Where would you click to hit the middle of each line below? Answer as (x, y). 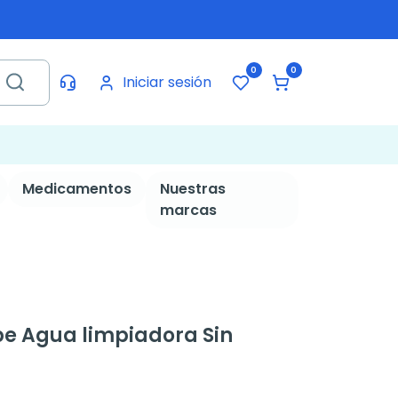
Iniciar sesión (167, 82)
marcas (188, 210)
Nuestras (192, 189)
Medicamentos (76, 189)
